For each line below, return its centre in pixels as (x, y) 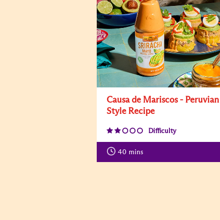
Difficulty (162, 131)
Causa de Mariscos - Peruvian (163, 100)
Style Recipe (131, 111)
